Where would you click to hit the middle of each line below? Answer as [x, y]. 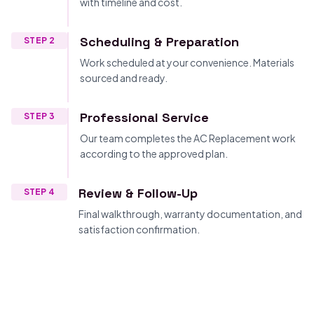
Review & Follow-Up [138, 193]
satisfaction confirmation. [139, 229]
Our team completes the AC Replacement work [188, 138]
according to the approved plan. [154, 153]
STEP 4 [39, 192]
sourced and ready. [124, 78]
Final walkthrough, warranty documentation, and [190, 214]
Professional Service [144, 117]
